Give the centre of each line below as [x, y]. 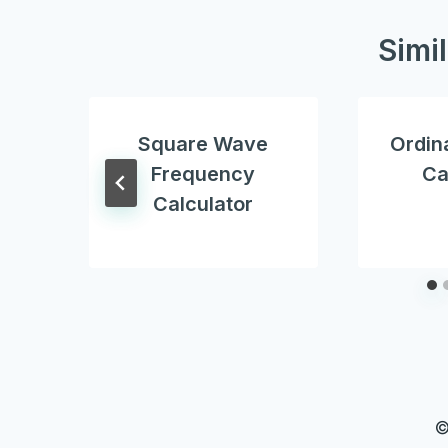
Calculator [203, 204]
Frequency [203, 174]
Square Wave [203, 144]
